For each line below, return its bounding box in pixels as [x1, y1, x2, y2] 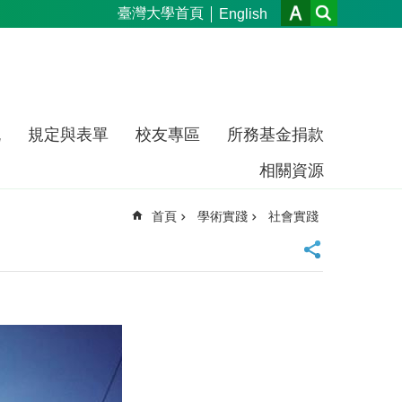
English [219, 5, 267, 22]
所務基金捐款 [227, 126, 324, 144]
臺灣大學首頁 [118, 5, 204, 21]
